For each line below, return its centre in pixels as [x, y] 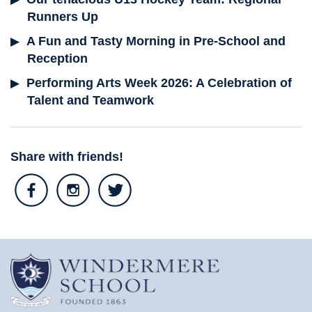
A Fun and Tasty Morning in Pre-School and [156, 41]
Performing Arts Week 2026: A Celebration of [159, 83]
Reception [57, 58]
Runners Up [62, 17]
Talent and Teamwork [90, 100]
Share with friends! [67, 157]
